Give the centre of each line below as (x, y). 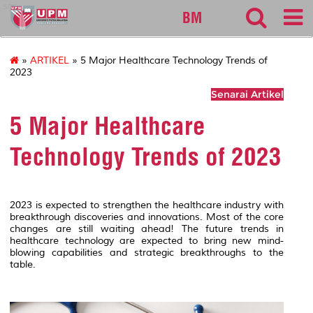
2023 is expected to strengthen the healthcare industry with (147, 205)
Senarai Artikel (247, 95)
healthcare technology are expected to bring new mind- (147, 240)
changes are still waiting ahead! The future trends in (147, 228)
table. (23, 264)
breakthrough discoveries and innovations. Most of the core (147, 217)
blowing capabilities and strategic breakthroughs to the (147, 252)
